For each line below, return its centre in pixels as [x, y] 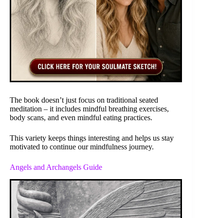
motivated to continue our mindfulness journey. [82, 146]
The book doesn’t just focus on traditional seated [84, 100]
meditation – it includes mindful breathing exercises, [89, 109]
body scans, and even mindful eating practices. [81, 117]
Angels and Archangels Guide [56, 167]
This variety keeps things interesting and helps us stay [92, 138]
